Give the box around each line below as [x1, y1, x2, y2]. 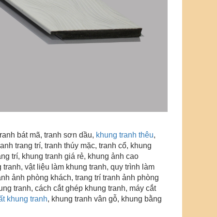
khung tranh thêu [95, 130, 154, 139]
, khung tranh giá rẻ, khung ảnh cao [17, 152, 139, 160]
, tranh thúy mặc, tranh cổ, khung [40, 141, 152, 150]
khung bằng [121, 194, 162, 203]
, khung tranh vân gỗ [47, 194, 117, 203]
